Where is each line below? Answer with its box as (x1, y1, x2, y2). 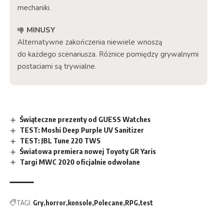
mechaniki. (17, 3, 51, 13)
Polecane (94, 199, 123, 207)
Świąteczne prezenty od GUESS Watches (20, 115, 151, 124)
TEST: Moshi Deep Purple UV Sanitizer (20, 125, 144, 134)
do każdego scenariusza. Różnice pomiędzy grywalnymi (17, 49, 199, 59)
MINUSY (27, 25, 55, 35)
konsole (68, 199, 92, 207)
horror (46, 199, 66, 207)
